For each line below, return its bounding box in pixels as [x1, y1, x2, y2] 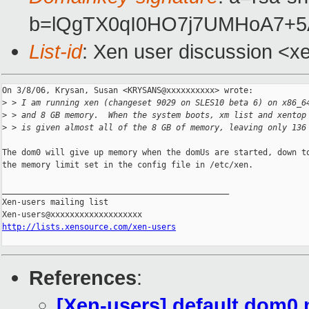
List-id [29, 40, 82, 63]
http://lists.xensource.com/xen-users [2, 222, 176, 232]
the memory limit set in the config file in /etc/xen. [2, 160, 253, 170]
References [29, 266, 137, 290]
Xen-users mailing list [2, 197, 108, 208]
